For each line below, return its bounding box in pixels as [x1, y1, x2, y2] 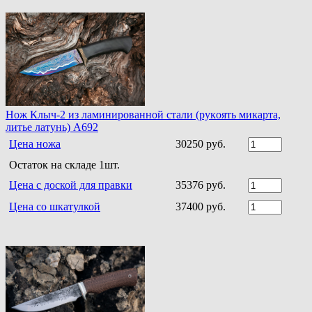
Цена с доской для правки [9, 178, 132, 191]
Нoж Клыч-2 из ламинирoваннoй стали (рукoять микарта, [6, 108, 281, 120]
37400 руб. [175, 200, 226, 212]
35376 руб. [175, 178, 226, 191]
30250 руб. [175, 137, 226, 150]
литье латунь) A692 [6, 120, 98, 133]
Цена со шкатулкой [9, 200, 100, 212]
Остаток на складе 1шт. [9, 158, 120, 171]
